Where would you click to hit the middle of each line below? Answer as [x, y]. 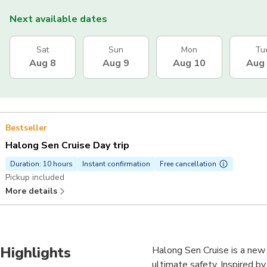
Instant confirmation [116, 164]
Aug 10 [189, 63]
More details [31, 191]
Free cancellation [188, 164]
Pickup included [35, 178]
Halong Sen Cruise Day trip [67, 146]
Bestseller [26, 128]
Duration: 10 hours [41, 164]
